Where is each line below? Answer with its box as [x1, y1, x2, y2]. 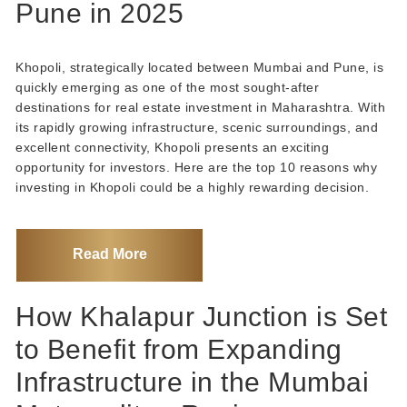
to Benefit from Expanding [15, 333, 342, 364]
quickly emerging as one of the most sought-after [15, 79, 320, 94]
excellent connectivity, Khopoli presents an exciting [15, 139, 330, 154]
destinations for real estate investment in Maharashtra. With [15, 99, 386, 114]
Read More [72, 245, 147, 262]
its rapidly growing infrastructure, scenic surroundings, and [15, 119, 379, 134]
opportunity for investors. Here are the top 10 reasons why [15, 159, 378, 174]
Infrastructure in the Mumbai [15, 366, 370, 397]
